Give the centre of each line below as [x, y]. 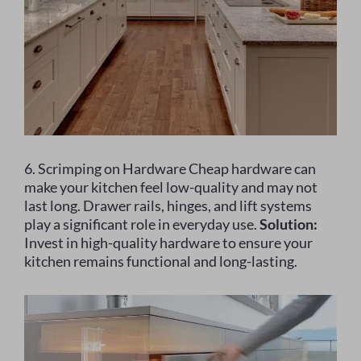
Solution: [288, 224]
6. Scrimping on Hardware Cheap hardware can [170, 168]
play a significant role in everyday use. [142, 224]
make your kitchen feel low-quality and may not [171, 187]
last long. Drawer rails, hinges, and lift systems [168, 205]
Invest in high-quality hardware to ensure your [168, 242]
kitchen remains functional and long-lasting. [161, 261]
